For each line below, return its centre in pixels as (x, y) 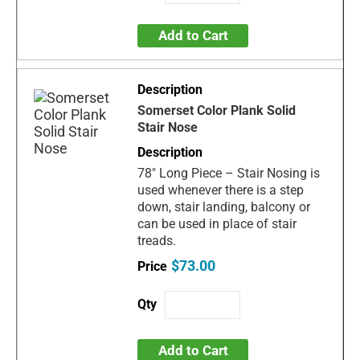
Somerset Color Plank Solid (217, 111)
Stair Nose (168, 128)
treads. (157, 241)
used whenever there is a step (221, 190)
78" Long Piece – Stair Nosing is (229, 174)
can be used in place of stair (217, 224)
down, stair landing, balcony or (224, 207)
